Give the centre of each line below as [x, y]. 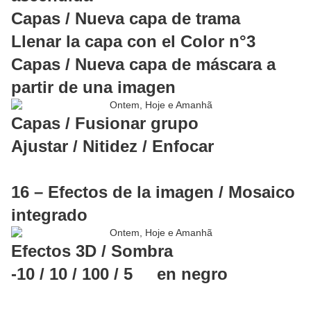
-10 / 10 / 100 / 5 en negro [119, 274]
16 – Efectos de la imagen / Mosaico [153, 192]
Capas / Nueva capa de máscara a [143, 65]
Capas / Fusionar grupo [105, 124]
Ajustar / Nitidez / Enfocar [112, 146]
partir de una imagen [93, 87]
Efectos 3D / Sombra [92, 251]
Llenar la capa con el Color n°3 [133, 42]
